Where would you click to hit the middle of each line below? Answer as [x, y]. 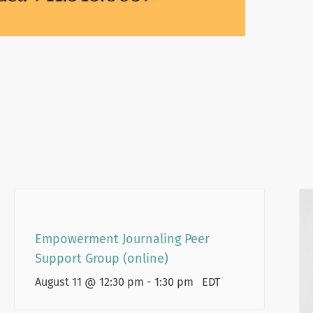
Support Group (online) [101, 258]
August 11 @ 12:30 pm [89, 282]
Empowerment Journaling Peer [122, 239]
